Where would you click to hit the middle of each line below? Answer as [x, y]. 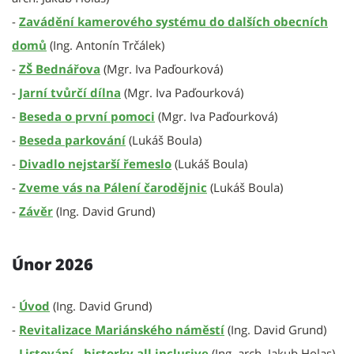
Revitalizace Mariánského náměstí [122, 330]
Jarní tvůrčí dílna [70, 92]
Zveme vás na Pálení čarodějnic [113, 187]
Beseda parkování [72, 140]
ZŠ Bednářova [60, 69]
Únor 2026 [53, 264]
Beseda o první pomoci [87, 116]
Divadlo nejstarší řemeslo [95, 164]
